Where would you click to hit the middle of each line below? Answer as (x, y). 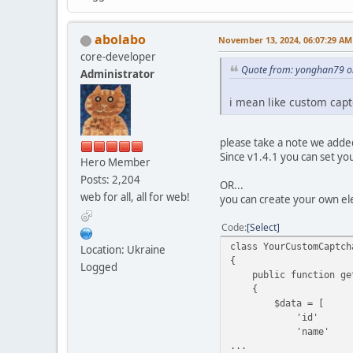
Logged (99, 268)
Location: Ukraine (123, 250)
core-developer (118, 57)
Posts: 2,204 (110, 180)
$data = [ (277, 303)
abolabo (120, 40)
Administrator (117, 74)
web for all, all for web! (135, 197)
